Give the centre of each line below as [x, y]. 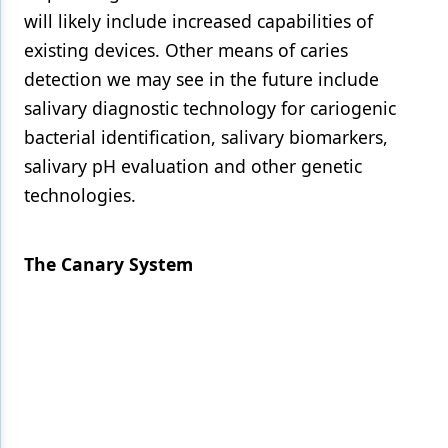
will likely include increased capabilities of [198, 21]
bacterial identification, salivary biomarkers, [206, 137]
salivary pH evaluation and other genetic [193, 166]
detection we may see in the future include [201, 79]
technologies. [85, 195]
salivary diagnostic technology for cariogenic [210, 108]
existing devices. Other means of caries [186, 50]
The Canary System [108, 264]
